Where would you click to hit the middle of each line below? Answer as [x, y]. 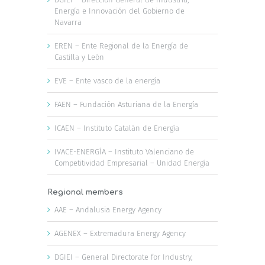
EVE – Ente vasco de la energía [107, 80]
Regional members [85, 192]
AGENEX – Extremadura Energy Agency [120, 233]
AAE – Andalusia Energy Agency [108, 209]
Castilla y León [79, 57]
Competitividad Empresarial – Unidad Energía [132, 163]
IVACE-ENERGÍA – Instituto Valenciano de [124, 151]
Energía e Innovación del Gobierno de [119, 11]
